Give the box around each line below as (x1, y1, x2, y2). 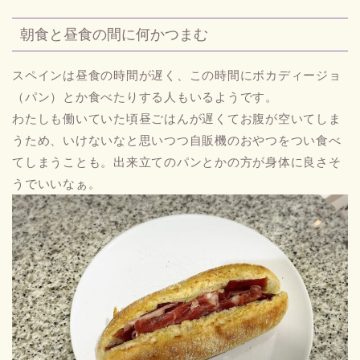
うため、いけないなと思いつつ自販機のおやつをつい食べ (12, 133, 342, 147)
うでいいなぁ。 (12, 176, 101, 190)
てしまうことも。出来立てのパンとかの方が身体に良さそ (12, 154, 342, 169)
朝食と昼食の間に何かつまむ (20, 25, 208, 43)
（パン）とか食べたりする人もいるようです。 (12, 89, 278, 104)
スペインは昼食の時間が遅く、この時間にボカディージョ (12, 67, 342, 82)
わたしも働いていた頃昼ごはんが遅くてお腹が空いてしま (12, 111, 342, 125)
